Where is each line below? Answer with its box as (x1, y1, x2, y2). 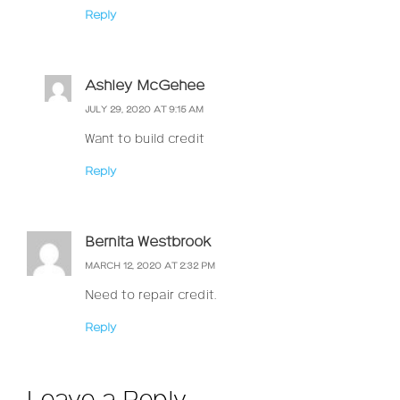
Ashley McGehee (85, 77, 204, 95)
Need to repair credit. (85, 287, 216, 304)
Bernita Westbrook (85, 233, 211, 251)
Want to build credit (85, 130, 204, 147)
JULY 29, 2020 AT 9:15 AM (85, 104, 204, 115)
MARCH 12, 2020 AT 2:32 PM (85, 261, 215, 272)
